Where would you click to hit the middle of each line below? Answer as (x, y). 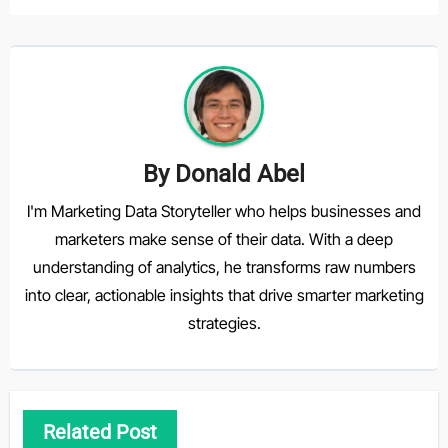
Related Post (99, 432)
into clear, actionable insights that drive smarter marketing (224, 294)
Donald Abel (240, 174)
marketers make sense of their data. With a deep (224, 238)
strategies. (224, 322)
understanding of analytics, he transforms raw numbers (224, 266)
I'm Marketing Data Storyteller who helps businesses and (224, 210)
